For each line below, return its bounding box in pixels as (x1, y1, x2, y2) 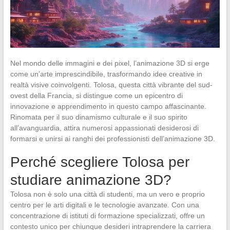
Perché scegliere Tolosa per (10, 154, 189, 170)
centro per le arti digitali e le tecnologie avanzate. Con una (10, 200, 199, 209)
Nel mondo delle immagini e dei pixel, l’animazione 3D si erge (10, 59, 209, 67)
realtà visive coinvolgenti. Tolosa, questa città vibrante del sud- (10, 80, 213, 89)
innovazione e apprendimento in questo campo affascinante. (10, 102, 206, 110)
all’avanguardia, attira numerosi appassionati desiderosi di (10, 123, 199, 132)
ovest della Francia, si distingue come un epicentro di (10, 91, 183, 100)
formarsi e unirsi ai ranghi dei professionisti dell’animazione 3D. (10, 134, 217, 143)
